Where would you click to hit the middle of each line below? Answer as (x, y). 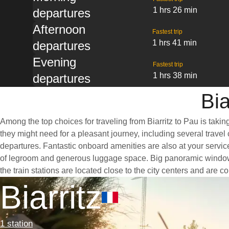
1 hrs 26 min (175, 10)
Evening (54, 62)
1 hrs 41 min (174, 43)
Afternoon (59, 29)
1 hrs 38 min (175, 75)
